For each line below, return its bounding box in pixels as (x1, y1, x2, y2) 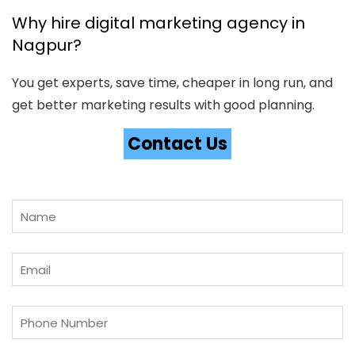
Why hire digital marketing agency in (12, 12, 305, 34)
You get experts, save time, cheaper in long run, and (12, 74, 333, 92)
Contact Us (128, 132, 227, 156)
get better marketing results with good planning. (12, 96, 315, 114)
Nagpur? (12, 34, 82, 56)
